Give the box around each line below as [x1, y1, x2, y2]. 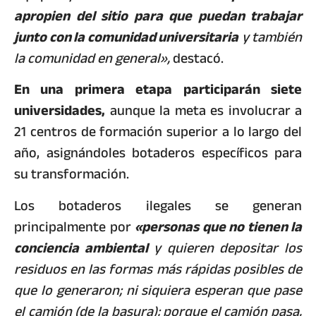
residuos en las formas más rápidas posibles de [14, 255, 302, 282]
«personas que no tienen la [135, 213, 302, 240]
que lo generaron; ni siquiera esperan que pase [14, 276, 302, 303]
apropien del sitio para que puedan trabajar [14, 2, 302, 29]
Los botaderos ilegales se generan [14, 192, 302, 219]
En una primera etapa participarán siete [14, 76, 302, 103]
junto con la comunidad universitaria [14, 23, 238, 50]
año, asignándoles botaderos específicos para [14, 140, 302, 166]
